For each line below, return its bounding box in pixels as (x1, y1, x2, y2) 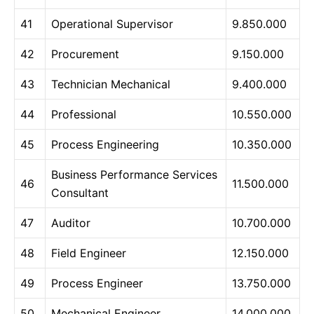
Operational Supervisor (51, 17, 173, 32)
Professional (51, 107, 116, 122)
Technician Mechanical (51, 77, 170, 92)
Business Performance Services (51, 168, 217, 182)
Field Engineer (51, 246, 126, 261)
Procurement (51, 47, 119, 62)
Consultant (51, 186, 109, 200)
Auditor (51, 216, 90, 231)
